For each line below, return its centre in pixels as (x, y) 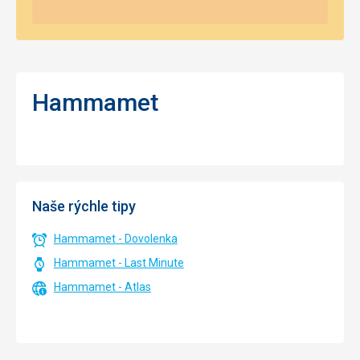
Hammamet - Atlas (102, 287)
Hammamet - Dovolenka (115, 239)
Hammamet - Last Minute (119, 263)
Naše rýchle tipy (84, 206)
